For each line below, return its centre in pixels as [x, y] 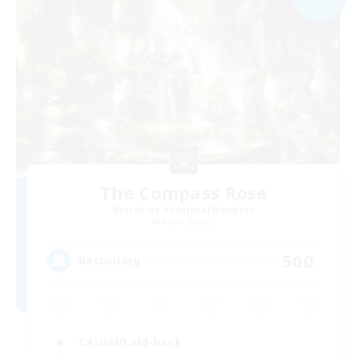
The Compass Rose [184, 192]
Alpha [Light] [189, 221]
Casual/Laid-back [130, 342]
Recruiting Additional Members [184, 209]
